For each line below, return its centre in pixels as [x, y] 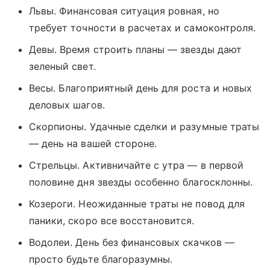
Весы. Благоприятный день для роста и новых [141, 88]
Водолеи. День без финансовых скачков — [132, 243]
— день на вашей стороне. [93, 144]
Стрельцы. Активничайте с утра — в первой [136, 165]
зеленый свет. [62, 67]
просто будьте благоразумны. [101, 259]
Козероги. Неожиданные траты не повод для [137, 204]
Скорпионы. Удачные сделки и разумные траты [144, 127]
